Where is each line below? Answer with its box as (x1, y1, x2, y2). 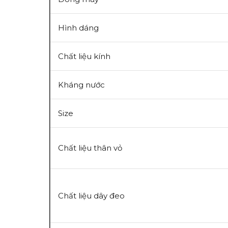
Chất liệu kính (58, 51, 110, 61)
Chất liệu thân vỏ (58, 143, 122, 153)
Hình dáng (58, 23, 99, 33)
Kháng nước (58, 80, 105, 90)
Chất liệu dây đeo (58, 191, 125, 201)
